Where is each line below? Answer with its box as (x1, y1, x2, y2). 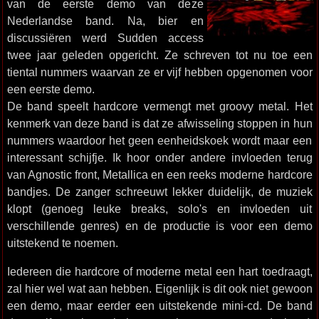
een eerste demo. (6, 83, 95, 95)
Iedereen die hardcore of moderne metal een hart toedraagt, (6, 265, 313, 278)
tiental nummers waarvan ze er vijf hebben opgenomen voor (6, 66, 313, 78)
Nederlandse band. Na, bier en (6, 14, 204, 27)
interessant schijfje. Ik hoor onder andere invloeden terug (6, 151, 313, 164)
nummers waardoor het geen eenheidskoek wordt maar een (6, 134, 313, 147)
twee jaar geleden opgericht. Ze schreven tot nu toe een (6, 48, 313, 61)
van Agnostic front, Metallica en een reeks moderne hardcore (6, 168, 313, 181)
